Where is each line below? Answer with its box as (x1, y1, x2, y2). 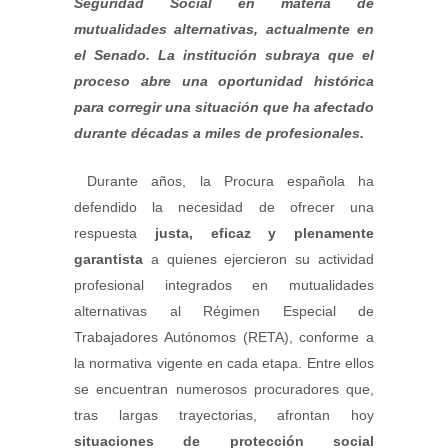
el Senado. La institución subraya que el (74, 47, 374, 63)
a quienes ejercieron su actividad (143, 251, 374, 267)
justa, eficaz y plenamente (154, 225, 374, 241)
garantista (74, 251, 143, 267)
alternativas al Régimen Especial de (74, 303, 374, 319)
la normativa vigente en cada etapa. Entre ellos (74, 355, 374, 371)
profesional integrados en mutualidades (74, 277, 374, 293)
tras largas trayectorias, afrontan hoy (74, 407, 374, 423)
